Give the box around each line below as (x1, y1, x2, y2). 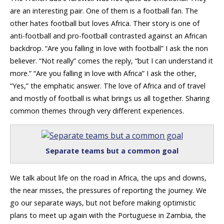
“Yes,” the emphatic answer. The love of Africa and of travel (10, 81, 205, 91)
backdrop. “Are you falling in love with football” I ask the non (10, 43, 208, 53)
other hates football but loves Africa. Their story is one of (10, 18, 199, 28)
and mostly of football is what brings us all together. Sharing (10, 93, 210, 103)
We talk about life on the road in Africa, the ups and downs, (10, 172, 206, 182)
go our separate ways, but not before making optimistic (10, 197, 196, 207)
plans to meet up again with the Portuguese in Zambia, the (10, 210, 206, 220)
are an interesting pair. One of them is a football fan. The (10, 6, 198, 16)
